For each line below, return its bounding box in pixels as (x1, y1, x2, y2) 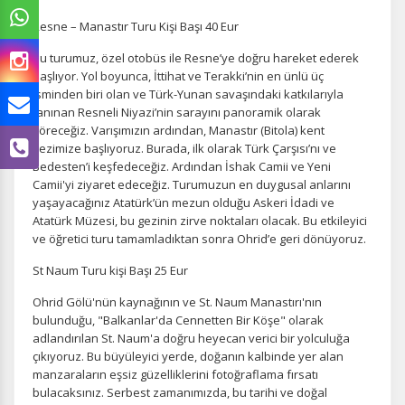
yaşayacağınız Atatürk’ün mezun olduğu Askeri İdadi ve (33, 194, 334, 211)
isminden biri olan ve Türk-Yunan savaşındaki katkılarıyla (33, 86, 344, 102)
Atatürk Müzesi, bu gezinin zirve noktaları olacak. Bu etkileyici (33, 212, 367, 229)
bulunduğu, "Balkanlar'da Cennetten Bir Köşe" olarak (33, 312, 324, 328)
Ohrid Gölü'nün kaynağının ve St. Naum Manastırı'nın (33, 294, 322, 310)
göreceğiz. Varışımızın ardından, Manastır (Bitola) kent (33, 122, 325, 138)
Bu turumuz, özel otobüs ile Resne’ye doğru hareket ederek (33, 50, 359, 66)
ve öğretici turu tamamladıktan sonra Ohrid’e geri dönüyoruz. (33, 231, 366, 247)
